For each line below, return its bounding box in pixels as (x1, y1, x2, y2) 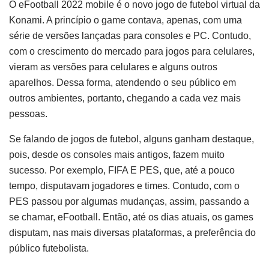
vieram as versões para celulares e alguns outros (9, 62, 217, 72)
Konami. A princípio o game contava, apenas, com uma (9, 15, 242, 25)
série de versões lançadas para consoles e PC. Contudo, (9, 31, 251, 41)
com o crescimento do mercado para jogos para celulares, (9, 46, 255, 56)
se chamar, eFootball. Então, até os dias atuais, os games (9, 212, 253, 222)
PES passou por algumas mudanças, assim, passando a (9, 196, 249, 207)
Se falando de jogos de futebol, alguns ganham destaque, (9, 134, 254, 144)
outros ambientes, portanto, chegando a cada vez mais (9, 93, 241, 103)
